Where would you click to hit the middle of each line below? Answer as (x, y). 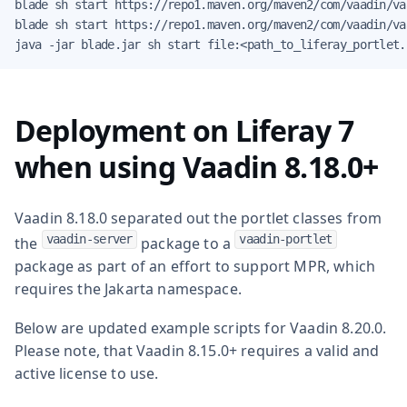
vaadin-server (89, 238)
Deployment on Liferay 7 (184, 130)
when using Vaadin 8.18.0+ (196, 166)
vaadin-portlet (286, 238)
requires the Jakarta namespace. (128, 288)
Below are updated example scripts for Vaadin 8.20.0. (201, 328)
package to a (186, 243)
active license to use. (87, 373)
